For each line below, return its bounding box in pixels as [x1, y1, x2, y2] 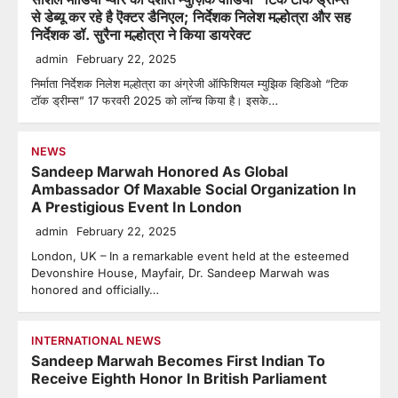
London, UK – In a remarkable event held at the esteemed [31, 249, 349, 263]
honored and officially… [31, 283, 159, 297]
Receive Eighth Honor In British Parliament [31, 370, 327, 387]
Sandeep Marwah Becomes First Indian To [31, 352, 325, 370]
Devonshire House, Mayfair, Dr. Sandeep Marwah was [31, 266, 330, 280]
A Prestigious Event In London [31, 198, 242, 216]
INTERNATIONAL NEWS [31, 334, 161, 347]
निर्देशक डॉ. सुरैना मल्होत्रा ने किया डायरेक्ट [31, 26, 251, 44]
